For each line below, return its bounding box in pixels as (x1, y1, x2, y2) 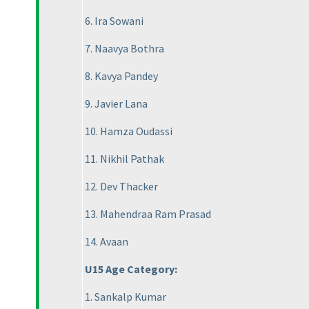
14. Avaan (85, 235, 128, 249)
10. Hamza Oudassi (85, 124, 172, 139)
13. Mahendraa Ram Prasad (85, 207, 211, 221)
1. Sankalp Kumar (85, 290, 166, 304)
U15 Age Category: (85, 262, 177, 277)
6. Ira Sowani (85, 14, 143, 28)
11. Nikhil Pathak (85, 152, 164, 166)
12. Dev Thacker (85, 179, 158, 194)
